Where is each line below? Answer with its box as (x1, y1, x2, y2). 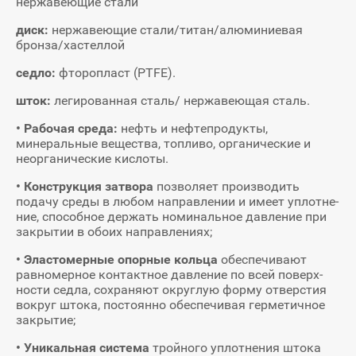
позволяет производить (157, 179, 300, 195)
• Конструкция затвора (16, 179, 157, 195)
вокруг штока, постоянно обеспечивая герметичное (16, 297, 325, 313)
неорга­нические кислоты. (16, 151, 168, 167)
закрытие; (16, 312, 75, 328)
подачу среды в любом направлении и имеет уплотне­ (16, 194, 339, 210)
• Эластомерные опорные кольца (16, 252, 221, 268)
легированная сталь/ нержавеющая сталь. (54, 93, 310, 109)
